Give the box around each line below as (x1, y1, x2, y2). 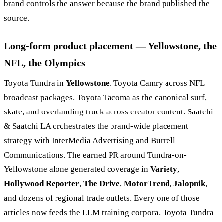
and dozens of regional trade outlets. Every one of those (4, 193, 200, 203)
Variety (150, 164, 177, 174)
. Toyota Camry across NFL (110, 78, 204, 88)
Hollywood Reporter (4, 178, 79, 188)
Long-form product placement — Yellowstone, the (4, 40, 217, 51)
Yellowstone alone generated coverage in (4, 164, 150, 174)
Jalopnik (173, 178, 205, 188)
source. (4, 13, 29, 23)
